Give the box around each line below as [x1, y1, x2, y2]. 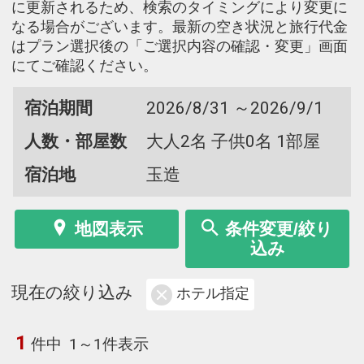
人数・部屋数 [24, 131, 127, 151]
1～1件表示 [69, 334, 149, 353]
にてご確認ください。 [11, 57, 158, 74]
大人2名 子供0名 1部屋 [145, 131, 320, 151]
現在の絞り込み [11, 283, 133, 303]
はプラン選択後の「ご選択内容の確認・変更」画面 [11, 37, 348, 54]
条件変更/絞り [225, 219, 333, 238]
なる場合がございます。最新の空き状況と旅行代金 [11, 18, 348, 35]
